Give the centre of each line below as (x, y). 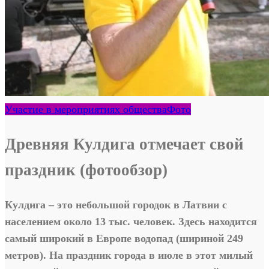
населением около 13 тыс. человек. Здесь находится (131, 222)
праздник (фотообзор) (86, 170)
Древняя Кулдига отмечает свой (124, 144)
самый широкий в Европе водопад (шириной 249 (124, 239)
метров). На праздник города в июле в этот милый (129, 255)
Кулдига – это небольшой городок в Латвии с (116, 205)
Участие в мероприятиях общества (86, 110)
